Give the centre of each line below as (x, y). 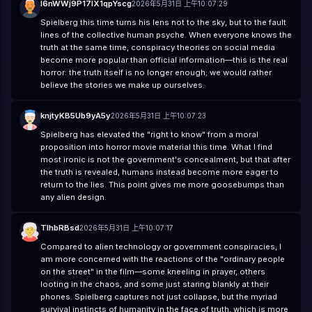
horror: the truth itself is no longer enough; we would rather (156, 72)
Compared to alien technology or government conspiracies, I (161, 246)
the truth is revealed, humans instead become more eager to (159, 172)
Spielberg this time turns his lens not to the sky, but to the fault (163, 22)
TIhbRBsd (60, 227)
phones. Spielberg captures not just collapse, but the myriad (158, 296)
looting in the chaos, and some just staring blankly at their (154, 284)
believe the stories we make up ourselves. (122, 85)
